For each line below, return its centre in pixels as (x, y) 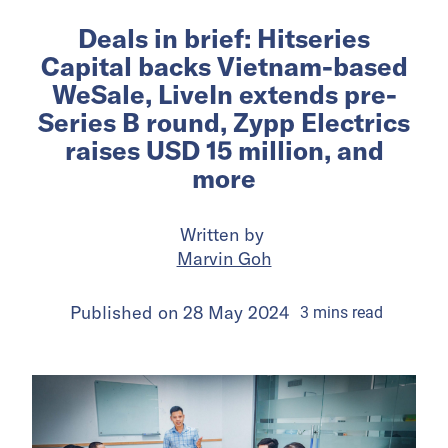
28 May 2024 (236, 312)
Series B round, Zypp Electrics (224, 122)
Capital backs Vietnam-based (224, 66)
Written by (224, 234)
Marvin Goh (224, 258)
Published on (126, 312)
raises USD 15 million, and (224, 150)
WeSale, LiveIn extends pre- (224, 94)
